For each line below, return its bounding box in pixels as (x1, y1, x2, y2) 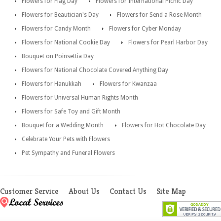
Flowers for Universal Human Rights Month (22, 94, 138, 102)
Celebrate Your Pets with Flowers (22, 136, 110, 143)
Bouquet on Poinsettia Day (22, 53, 94, 60)
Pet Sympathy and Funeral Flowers (22, 149, 115, 157)
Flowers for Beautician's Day (22, 11, 99, 19)
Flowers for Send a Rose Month (117, 11, 202, 19)
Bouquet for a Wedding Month (22, 122, 104, 129)
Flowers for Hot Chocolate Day (122, 122, 206, 129)
